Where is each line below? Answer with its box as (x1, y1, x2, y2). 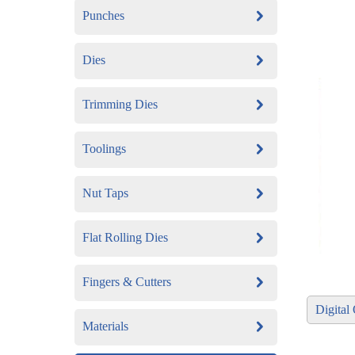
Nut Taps (82, 185, 128, 200)
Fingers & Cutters (82, 274, 171, 288)
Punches (82, 8, 124, 22)
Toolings (82, 141, 126, 155)
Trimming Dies (82, 97, 158, 111)
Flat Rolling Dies (82, 230, 168, 244)
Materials (82, 319, 128, 333)
